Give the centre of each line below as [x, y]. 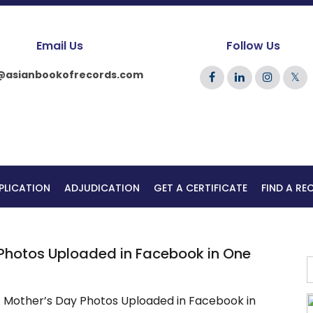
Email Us [59, 46]
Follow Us [254, 46]
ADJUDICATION [102, 188]
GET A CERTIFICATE [201, 188]
